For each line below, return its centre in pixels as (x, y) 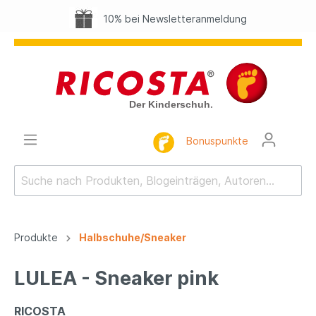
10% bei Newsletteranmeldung (172, 19)
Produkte (36, 238)
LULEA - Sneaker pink (116, 279)
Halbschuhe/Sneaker (133, 238)
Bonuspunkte (217, 141)
